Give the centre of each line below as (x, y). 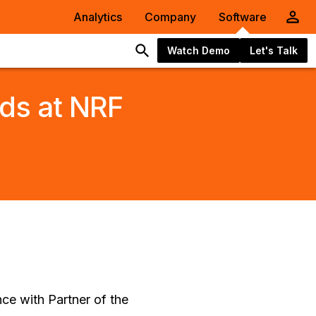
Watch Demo (199, 50)
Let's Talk (274, 50)
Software (243, 17)
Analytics (98, 17)
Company (170, 17)
